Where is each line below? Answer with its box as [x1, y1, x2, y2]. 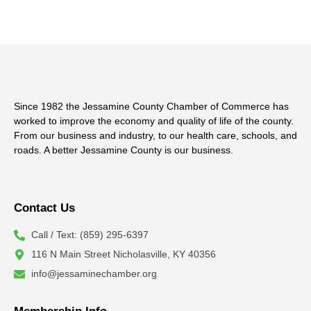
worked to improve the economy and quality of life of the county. [14, 115, 294, 126]
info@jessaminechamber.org [31, 268, 157, 280]
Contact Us [14, 201, 75, 215]
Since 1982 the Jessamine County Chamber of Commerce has [14, 101, 289, 112]
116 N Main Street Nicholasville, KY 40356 [31, 249, 216, 260]
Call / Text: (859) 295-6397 [31, 229, 149, 241]
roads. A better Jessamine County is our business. [14, 144, 233, 155]
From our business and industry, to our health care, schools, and [14, 130, 297, 141]
